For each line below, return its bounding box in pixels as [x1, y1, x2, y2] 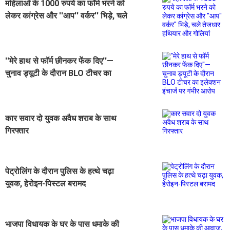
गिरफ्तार [5, 125, 29, 136]
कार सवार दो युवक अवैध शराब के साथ [5, 113, 117, 123]
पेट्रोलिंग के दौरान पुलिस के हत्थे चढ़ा [5, 166, 114, 176]
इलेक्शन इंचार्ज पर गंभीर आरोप [5, 80, 92, 90]
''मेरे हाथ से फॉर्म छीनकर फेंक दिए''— [5, 55, 113, 66]
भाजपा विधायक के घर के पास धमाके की [5, 219, 119, 229]
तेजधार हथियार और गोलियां [5, 23, 85, 33]
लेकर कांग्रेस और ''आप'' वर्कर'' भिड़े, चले [5, 10, 127, 21]
